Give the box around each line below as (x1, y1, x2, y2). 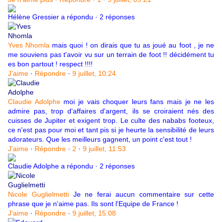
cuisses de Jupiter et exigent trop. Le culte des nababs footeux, (8, 116, 214, 125)
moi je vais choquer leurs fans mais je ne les (60, 98, 215, 106)
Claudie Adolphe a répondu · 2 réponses (8, 162, 135, 170)
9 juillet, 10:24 (72, 69, 116, 78)
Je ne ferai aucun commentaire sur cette (68, 190, 214, 199)
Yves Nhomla (8, 41, 50, 50)
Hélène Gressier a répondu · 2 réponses (8, 13, 135, 21)
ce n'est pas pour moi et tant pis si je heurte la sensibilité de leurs (8, 126, 214, 134)
